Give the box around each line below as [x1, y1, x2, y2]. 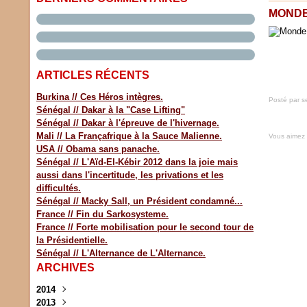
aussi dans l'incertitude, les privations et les [36, 170, 223, 180]
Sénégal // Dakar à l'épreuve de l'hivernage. [36, 118, 219, 128]
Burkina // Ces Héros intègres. [36, 92, 163, 102]
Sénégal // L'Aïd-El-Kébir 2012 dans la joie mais [36, 157, 238, 167]
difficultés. [36, 183, 81, 193]
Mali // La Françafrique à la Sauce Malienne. [36, 131, 222, 141]
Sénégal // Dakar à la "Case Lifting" [36, 105, 185, 115]
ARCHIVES [36, 262, 95, 273]
